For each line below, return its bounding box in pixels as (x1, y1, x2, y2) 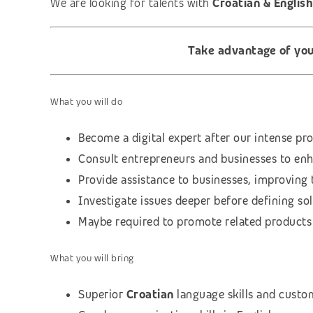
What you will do (50, 94, 122, 108)
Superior (78, 287, 126, 303)
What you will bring (50, 252, 134, 265)
